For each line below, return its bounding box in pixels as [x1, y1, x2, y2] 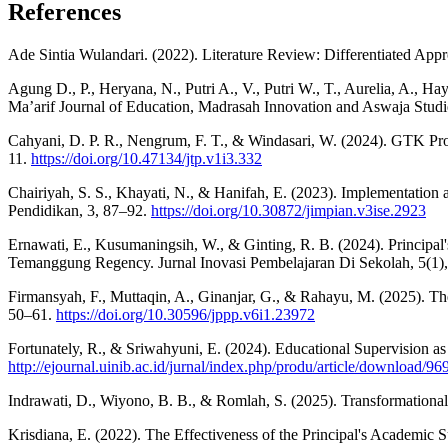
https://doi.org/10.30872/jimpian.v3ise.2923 [151, 201, 426, 219]
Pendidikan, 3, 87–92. [8, 201, 151, 219]
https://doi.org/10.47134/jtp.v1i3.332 [31, 149, 262, 167]
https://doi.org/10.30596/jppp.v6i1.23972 [56, 305, 315, 323]
